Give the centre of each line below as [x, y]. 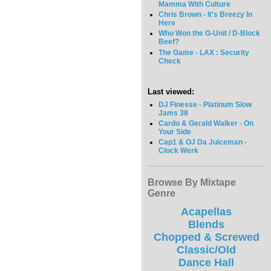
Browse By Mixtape [192, 183]
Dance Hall [206, 263]
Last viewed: [171, 91]
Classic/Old [206, 250]
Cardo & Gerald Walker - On [206, 123]
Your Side [175, 132]
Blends [206, 225]
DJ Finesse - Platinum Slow [205, 104]
